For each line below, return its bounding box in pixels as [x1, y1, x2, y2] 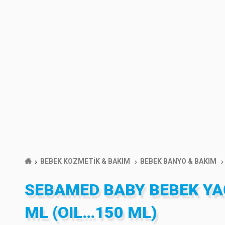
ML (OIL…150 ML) [24, 203, 157, 222]
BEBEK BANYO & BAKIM [140, 157, 218, 165]
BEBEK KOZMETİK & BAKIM [40, 157, 130, 165]
